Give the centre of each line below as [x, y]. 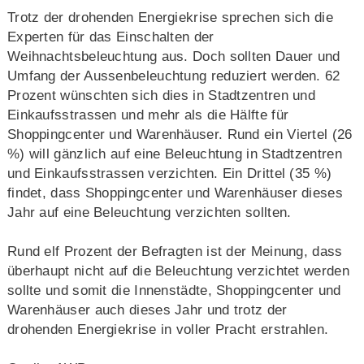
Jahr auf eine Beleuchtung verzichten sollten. [149, 212]
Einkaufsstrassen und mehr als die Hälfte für [148, 115]
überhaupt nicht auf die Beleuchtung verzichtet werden [178, 271]
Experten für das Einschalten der [110, 37]
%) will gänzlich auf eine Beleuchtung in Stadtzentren [174, 154]
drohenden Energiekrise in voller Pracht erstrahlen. [168, 329]
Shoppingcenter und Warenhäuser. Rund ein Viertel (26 [180, 134]
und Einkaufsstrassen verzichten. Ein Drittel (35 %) [169, 173]
